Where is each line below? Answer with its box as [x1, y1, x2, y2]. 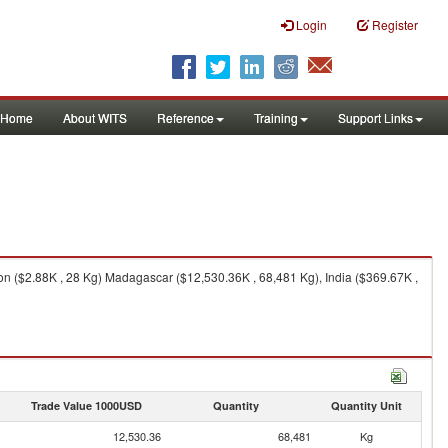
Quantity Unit [330, 398, 402, 413]
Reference [157, 109, 214, 126]
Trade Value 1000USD [30, 398, 142, 413]
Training [254, 109, 298, 126]
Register [372, 16, 418, 33]
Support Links [338, 109, 413, 126]
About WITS [63, 109, 127, 126]
